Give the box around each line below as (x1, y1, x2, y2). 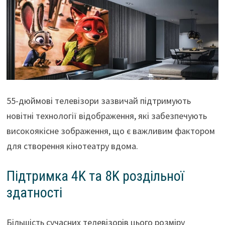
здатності (6, 184, 62, 201)
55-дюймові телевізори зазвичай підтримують (6, 95, 191, 107)
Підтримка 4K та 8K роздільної (6, 168, 184, 185)
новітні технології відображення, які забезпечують (6, 110, 207, 122)
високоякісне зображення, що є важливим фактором (6, 125, 215, 137)
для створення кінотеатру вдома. (6, 140, 138, 152)
